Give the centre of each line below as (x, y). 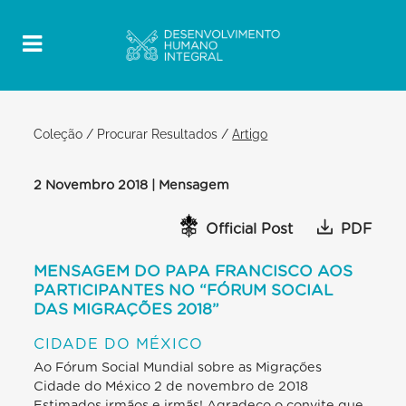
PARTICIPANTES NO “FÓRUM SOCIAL (184, 290)
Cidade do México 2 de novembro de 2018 (171, 386)
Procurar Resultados (158, 134)
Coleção (58, 134)
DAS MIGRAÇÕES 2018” (127, 309)
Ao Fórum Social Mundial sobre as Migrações (178, 367)
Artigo (250, 134)
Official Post (250, 230)
